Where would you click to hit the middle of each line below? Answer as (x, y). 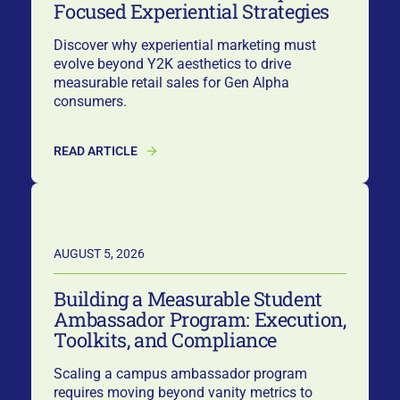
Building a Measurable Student (188, 299)
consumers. (91, 101)
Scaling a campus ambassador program (181, 373)
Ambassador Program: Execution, (200, 320)
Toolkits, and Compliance (165, 340)
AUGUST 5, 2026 (100, 253)
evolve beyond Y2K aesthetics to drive (173, 63)
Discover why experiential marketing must (185, 45)
